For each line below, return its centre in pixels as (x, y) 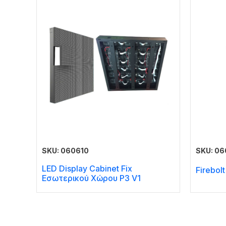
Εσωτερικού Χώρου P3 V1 (91, 178)
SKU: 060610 (65, 150)
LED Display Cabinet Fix (87, 168)
